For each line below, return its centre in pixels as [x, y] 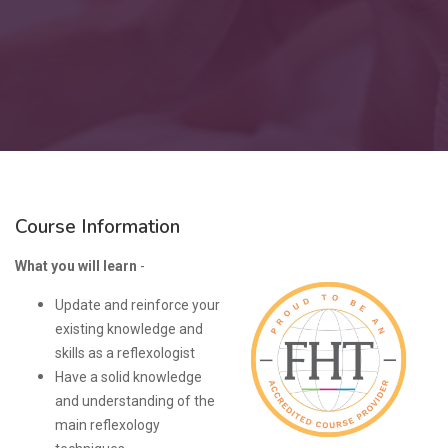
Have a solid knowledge [128, 377]
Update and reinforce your [137, 305]
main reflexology [107, 425]
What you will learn [76, 266]
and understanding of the [135, 401]
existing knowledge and [129, 329]
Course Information [97, 227]
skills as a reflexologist [125, 353]
